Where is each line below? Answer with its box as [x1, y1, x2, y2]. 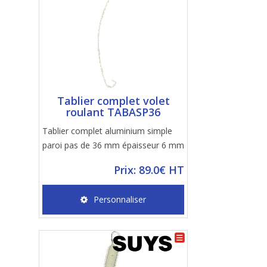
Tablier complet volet [57, 94, 170, 108]
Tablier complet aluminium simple [42, 125, 172, 136]
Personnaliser [94, 194, 146, 205]
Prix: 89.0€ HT [114, 163, 184, 177]
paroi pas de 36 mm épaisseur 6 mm [42, 139, 184, 151]
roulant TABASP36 [66, 105, 160, 119]
